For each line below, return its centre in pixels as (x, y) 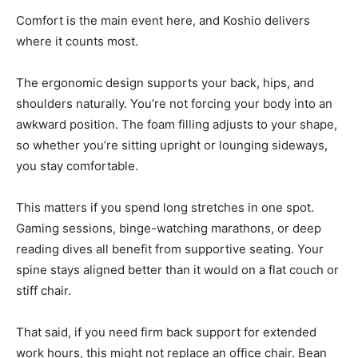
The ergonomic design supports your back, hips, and (165, 83)
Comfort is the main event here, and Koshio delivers (163, 21)
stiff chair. (44, 291)
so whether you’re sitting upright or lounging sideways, (172, 145)
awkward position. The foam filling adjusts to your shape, (177, 125)
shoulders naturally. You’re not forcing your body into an (174, 104)
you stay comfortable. (77, 166)
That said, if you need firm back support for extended (166, 332)
